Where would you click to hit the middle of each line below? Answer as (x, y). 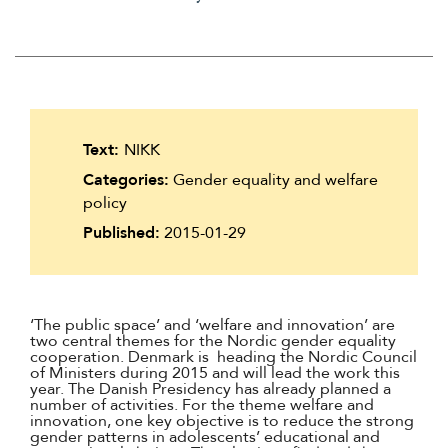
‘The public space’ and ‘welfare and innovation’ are (212, 325)
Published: (122, 233)
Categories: (126, 180)
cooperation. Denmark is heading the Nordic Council (223, 357)
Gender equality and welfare (274, 180)
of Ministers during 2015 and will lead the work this (215, 373)
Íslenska (129, 62)
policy (105, 203)
